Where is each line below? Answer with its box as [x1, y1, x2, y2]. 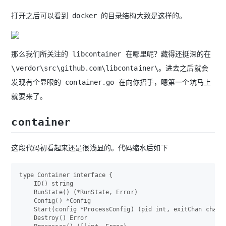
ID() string [19, 180, 73, 187]
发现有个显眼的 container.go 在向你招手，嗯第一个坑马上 [11, 78, 211, 87]
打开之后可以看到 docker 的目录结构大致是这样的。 [11, 12, 187, 20]
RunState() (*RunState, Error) [19, 188, 138, 196]
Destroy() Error [19, 214, 88, 221]
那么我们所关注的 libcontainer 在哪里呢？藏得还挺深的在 [11, 50, 211, 59]
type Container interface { [19, 171, 113, 179]
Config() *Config [19, 197, 91, 204]
